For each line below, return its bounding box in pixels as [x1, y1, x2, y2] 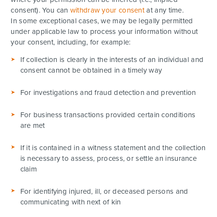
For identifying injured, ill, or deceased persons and [20, 186, 188, 196]
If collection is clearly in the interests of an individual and [20, 55, 204, 64]
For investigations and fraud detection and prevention [20, 88, 196, 97]
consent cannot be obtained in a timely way [20, 66, 162, 75]
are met [20, 121, 45, 130]
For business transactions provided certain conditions [20, 110, 196, 120]
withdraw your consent [70, 6, 145, 15]
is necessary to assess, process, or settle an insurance [20, 154, 197, 163]
